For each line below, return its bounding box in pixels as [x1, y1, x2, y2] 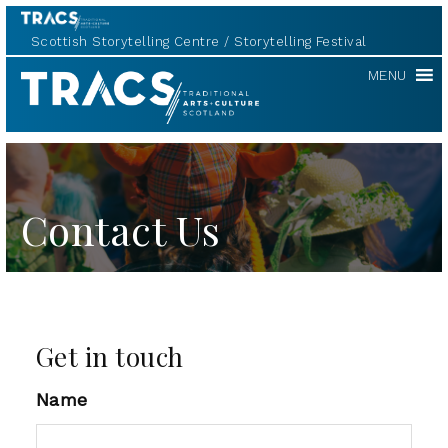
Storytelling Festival [234, 33, 367, 49]
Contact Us [21, 202, 221, 256]
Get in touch [36, 338, 184, 374]
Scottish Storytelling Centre [31, 33, 220, 49]
